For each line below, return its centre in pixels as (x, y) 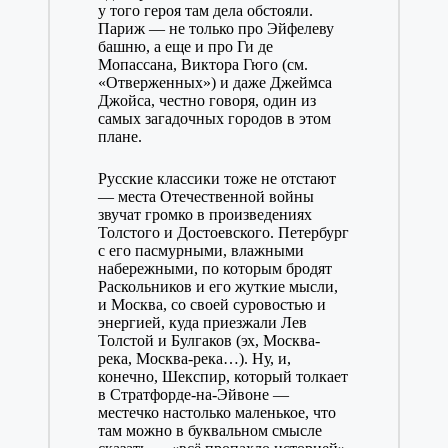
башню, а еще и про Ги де (185, 47)
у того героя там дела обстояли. (205, 11)
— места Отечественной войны (205, 197)
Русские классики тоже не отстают (216, 179)
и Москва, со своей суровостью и (211, 305)
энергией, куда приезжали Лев (202, 323)
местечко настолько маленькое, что (216, 413)
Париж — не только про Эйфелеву (215, 29)
